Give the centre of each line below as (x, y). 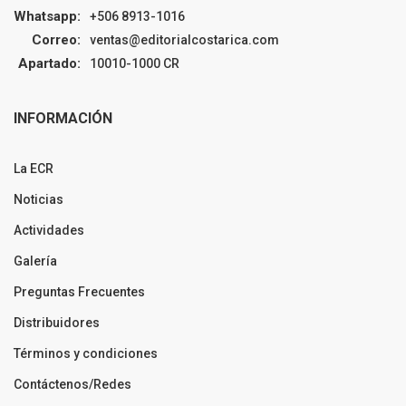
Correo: (56, 39)
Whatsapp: (47, 16)
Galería (35, 261)
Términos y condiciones (86, 353)
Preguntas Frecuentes (79, 291)
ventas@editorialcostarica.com (184, 39)
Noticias (39, 199)
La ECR (34, 168)
